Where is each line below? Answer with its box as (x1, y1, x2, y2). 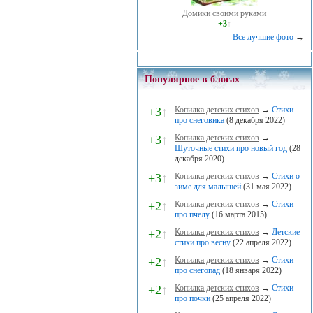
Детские (272, 227, 300, 237)
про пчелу (175, 210, 210, 219)
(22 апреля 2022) (231, 238, 291, 247)
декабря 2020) (175, 154, 224, 163)
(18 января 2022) (220, 265, 282, 275)
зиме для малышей (175, 182, 241, 191)
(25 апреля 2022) (210, 293, 271, 303)
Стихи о (272, 171, 300, 181)
